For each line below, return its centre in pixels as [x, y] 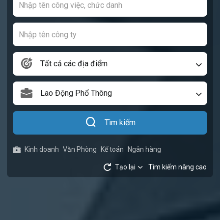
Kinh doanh [42, 149]
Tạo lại [125, 167]
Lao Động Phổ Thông [76, 93]
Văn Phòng [80, 149]
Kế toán [112, 149]
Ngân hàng [144, 149]
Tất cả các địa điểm [74, 64]
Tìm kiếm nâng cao [178, 167]
